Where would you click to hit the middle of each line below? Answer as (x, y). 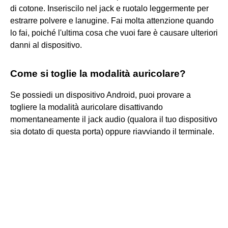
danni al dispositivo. (46, 45)
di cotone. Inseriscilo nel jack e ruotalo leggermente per (109, 8)
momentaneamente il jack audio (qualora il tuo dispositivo (114, 119)
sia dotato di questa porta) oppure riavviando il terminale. (112, 131)
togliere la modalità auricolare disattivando (87, 107)
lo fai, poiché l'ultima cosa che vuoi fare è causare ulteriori (114, 33)
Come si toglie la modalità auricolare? (98, 73)
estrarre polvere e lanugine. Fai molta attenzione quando (112, 20)
